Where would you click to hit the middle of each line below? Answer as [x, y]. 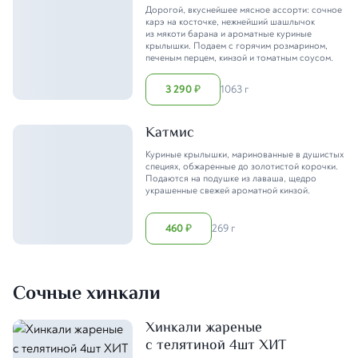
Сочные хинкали [87, 294]
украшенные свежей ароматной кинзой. [228, 190]
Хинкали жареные [204, 328]
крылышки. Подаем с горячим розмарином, [237, 46]
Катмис [170, 133]
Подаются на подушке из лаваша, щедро [231, 178]
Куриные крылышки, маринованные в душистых [245, 154]
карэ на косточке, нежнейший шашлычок [230, 22]
